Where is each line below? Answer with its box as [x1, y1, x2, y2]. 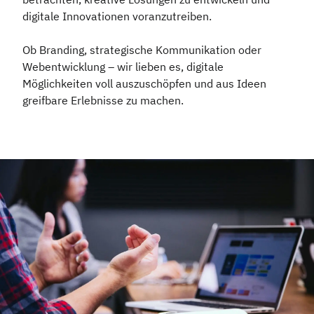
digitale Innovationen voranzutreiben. [22, 8, 212, 23]
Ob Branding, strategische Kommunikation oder [22, 42, 261, 57]
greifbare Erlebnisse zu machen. [22, 93, 184, 107]
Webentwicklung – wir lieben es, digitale [22, 59, 224, 74]
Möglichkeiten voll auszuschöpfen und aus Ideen [22, 76, 266, 90]
